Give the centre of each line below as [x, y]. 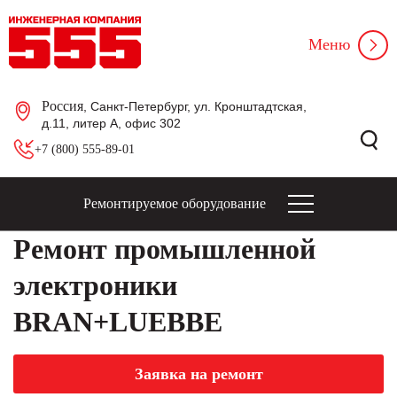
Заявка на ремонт [198, 374]
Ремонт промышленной [164, 249]
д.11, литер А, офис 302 [111, 123]
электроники [95, 285]
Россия [62, 106]
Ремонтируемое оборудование [175, 203]
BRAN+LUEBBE [118, 322]
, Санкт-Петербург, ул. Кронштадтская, [195, 106]
